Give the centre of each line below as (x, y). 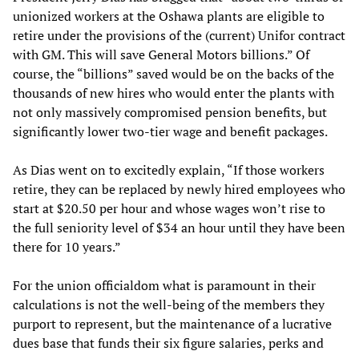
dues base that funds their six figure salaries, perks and (168, 343)
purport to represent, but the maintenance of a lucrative (172, 324)
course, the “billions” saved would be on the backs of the (173, 74)
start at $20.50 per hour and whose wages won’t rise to (169, 209)
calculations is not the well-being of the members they (169, 305)
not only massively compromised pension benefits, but (170, 113)
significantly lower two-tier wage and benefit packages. (170, 132)
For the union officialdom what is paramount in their (164, 286)
